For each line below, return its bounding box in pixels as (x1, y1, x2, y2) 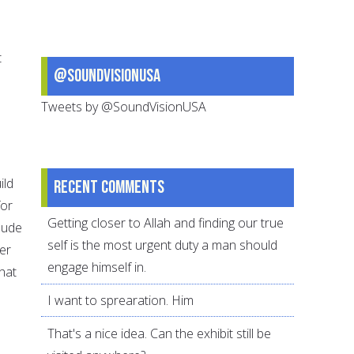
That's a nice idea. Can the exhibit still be (47, 324, 272, 342)
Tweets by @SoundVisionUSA (41, 97, 207, 115)
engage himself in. (47, 258, 147, 277)
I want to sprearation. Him (47, 292, 194, 310)
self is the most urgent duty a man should (47, 236, 278, 254)
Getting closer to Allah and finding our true (47, 214, 284, 232)
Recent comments (54, 175, 165, 198)
